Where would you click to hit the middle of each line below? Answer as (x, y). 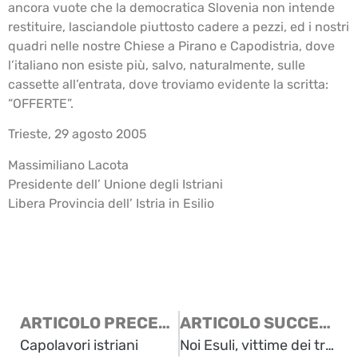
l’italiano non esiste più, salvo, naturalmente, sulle (157, 65)
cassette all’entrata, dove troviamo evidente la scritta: (168, 84)
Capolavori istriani (79, 346)
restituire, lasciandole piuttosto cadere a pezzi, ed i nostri (179, 26)
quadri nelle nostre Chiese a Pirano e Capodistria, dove (171, 46)
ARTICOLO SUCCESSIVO (325, 323)
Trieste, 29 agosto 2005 (78, 134)
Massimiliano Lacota (68, 165)
